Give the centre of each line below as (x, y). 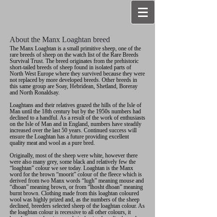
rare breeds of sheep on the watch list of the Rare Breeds (74, 55)
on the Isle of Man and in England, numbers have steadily (76, 124)
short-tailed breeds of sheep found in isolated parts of (70, 67)
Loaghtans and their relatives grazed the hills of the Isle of (76, 105)
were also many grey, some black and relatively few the (73, 162)
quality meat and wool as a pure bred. (52, 143)
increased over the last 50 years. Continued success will (73, 130)
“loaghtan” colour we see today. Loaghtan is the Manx (71, 168)
